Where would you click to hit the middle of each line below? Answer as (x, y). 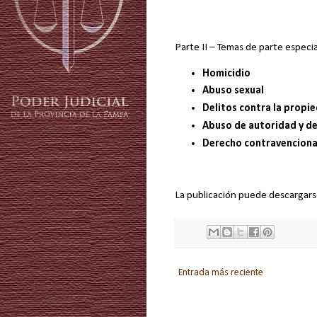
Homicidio (226, 73)
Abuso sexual (233, 91)
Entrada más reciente (221, 273)
